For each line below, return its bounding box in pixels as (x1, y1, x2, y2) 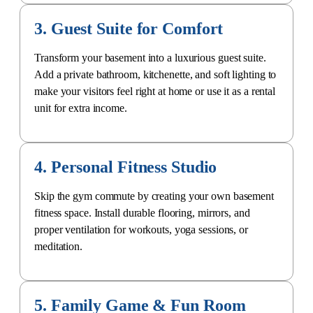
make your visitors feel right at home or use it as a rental (34, 85, 276, 97)
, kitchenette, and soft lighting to (137, 68, 277, 80)
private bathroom (64, 68, 138, 80)
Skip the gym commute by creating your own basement (34, 189, 274, 202)
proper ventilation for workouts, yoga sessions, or (34, 223, 248, 235)
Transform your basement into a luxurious (34, 51, 218, 64)
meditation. (34, 240, 82, 252)
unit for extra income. (34, 101, 127, 114)
